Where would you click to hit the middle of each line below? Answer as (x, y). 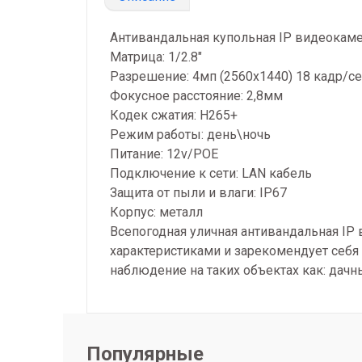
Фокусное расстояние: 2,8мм (196, 96)
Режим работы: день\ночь (190, 135)
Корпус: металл (156, 212)
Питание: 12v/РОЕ (164, 154)
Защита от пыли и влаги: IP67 (198, 193)
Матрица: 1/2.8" (156, 57)
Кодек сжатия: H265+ (174, 115)
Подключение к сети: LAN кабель (211, 173)
